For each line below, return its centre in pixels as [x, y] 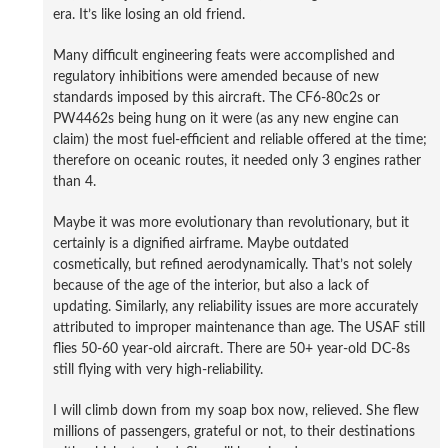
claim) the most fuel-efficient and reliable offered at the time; [240, 139]
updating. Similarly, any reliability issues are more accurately [235, 306]
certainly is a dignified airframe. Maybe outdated [201, 243]
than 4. [74, 181]
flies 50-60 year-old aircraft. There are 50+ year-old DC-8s [231, 348]
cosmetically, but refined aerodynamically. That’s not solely [232, 264]
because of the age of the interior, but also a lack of [211, 285]
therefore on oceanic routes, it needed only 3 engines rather [237, 160]
